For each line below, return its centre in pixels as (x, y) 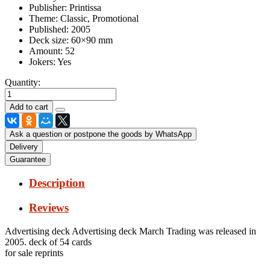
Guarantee (28, 159)
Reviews (49, 208)
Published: (49, 29)
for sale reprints (34, 253)
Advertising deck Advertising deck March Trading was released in (130, 231)
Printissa (85, 7)
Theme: (43, 18)
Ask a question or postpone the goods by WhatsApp (101, 134)
